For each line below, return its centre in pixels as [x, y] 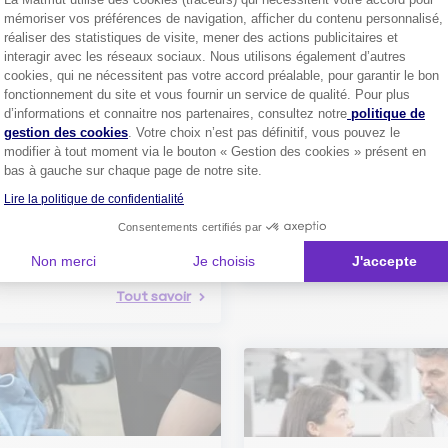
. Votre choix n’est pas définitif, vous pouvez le [264, 132]
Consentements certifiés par [190, 226]
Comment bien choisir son [344, 155]
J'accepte [384, 261]
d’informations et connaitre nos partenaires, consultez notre [175, 113]
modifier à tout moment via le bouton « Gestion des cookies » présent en [215, 151]
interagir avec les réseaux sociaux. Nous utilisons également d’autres [205, 56]
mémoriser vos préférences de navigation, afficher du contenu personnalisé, [223, 18]
